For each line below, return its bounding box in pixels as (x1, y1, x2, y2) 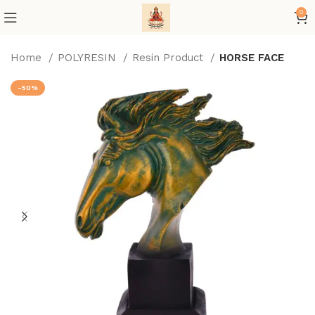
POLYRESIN (58, 51, 120, 64)
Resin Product (132, 51, 207, 64)
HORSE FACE (219, 51, 285, 64)
